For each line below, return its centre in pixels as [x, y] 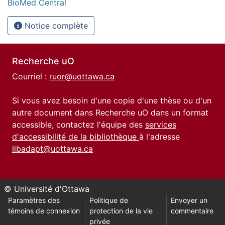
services [161, 125]
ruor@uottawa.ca [82, 76]
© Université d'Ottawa [47, 189]
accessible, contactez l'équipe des [79, 125]
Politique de [108, 200]
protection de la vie [121, 211]
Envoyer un [189, 200]
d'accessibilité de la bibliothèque [76, 137]
